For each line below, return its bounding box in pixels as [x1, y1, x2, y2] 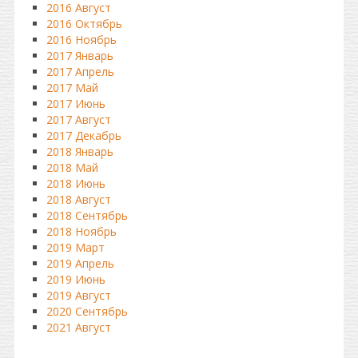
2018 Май [46, 160, 98, 175]
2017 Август [46, 112, 111, 127]
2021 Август [46, 320, 111, 335]
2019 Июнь [46, 272, 105, 287]
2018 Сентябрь [46, 208, 128, 223]
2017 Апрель [46, 64, 114, 79]
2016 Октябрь [46, 16, 122, 31]
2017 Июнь [46, 96, 105, 111]
